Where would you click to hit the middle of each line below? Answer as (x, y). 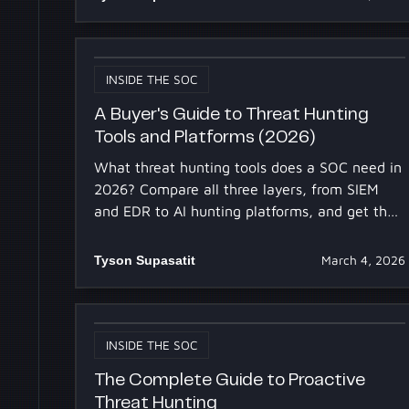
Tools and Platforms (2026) (205, 138)
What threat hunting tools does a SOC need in (248, 167)
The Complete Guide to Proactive (230, 381)
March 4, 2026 (363, 260)
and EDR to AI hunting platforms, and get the (245, 210)
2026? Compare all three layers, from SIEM (237, 189)
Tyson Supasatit (145, 260)
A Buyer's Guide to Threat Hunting (232, 115)
